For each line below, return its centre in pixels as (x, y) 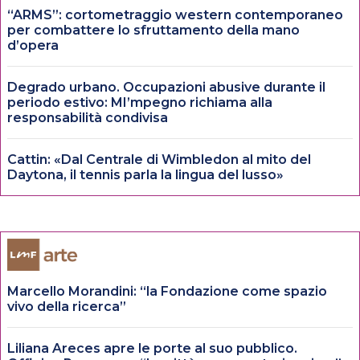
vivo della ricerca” (67, 306)
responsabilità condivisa (88, 117)
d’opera (33, 45)
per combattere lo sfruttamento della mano (153, 30)
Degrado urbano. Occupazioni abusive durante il (166, 87)
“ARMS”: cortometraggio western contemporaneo (175, 14)
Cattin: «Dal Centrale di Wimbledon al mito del (159, 159)
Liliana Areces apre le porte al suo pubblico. (152, 348)
